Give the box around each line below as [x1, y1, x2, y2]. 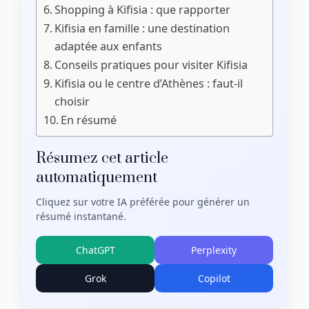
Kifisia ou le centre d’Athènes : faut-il [54, 76, 243, 92]
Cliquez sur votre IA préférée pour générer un [36, 195, 250, 209]
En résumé [61, 112, 117, 128]
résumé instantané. [36, 210, 126, 223]
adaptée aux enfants [54, 39, 163, 54]
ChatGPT [75, 243, 115, 257]
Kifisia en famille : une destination [54, 21, 230, 37]
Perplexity [191, 243, 237, 257]
